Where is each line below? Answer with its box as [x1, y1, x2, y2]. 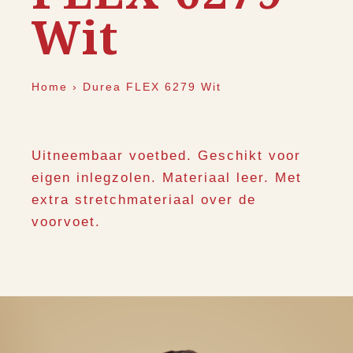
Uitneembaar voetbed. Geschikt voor [32, 148, 301, 164]
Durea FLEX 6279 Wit [83, 80, 221, 94]
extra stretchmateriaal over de [32, 192, 256, 208]
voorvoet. [32, 214, 101, 230]
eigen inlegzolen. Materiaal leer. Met [32, 170, 302, 186]
